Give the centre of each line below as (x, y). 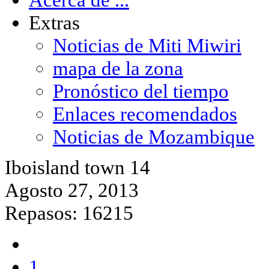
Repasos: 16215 (69, 213)
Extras (54, 22)
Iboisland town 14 (77, 168)
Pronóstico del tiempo (141, 91)
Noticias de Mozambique (154, 136)
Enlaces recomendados (145, 113)
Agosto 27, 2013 (72, 190)
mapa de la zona (118, 68)
